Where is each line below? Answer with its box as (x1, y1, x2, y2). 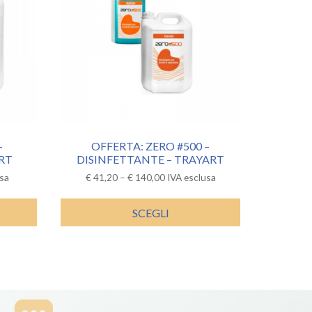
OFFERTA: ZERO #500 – (91, 139, 210, 153)
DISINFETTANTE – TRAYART (77, 152, 225, 166)
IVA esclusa (166, 171, 216, 183)
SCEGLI (132, 205, 169, 219)
